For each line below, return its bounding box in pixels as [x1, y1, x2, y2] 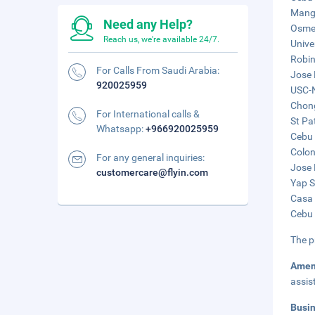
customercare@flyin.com [96, 167, 208, 178]
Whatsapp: [96, 123, 146, 134]
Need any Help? [103, 17, 193, 32]
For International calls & [96, 108, 200, 120]
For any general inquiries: [96, 152, 205, 163]
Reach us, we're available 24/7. [103, 34, 219, 44]
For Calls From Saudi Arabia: [96, 65, 219, 76]
